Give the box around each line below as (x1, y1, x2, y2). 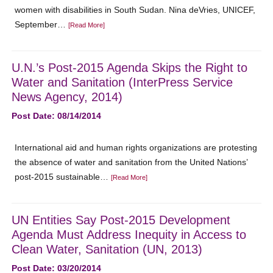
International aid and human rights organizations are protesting (15, 143, 258, 152)
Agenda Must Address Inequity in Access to (12, 228, 247, 241)
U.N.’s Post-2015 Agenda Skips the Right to (12, 61, 248, 74)
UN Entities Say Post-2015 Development (12, 213, 231, 227)
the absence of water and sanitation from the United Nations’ (15, 157, 248, 167)
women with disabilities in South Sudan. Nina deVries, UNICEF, (15, 5, 256, 15)
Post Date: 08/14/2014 (12, 111, 102, 121)
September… (15, 19, 69, 29)
